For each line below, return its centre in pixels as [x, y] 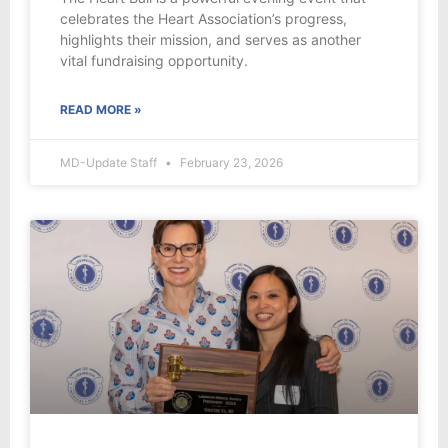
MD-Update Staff [110, 163]
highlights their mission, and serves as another [210, 40]
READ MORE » [101, 110]
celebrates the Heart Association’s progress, [203, 19]
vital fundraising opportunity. [154, 61]
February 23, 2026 [230, 163]
